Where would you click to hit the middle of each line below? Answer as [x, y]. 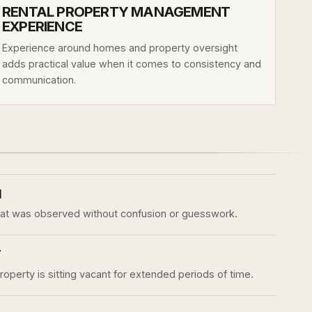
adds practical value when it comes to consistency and [132, 64]
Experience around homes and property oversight [120, 48]
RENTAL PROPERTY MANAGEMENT [116, 12]
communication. [39, 80]
